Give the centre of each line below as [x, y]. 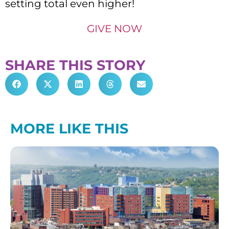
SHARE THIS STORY [75, 65]
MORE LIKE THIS [69, 128]
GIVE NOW [114, 28]
